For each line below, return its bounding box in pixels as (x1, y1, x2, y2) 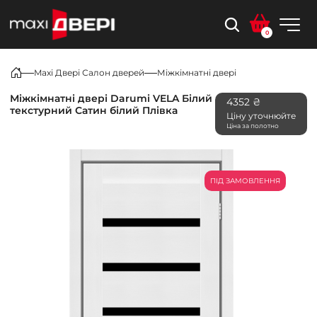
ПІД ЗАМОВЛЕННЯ (210, 176, 280, 185)
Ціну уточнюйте (226, 110, 296, 121)
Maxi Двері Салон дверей (34, 67, 144, 78)
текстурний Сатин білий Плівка (10, 104, 178, 117)
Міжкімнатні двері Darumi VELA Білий (10, 92, 212, 105)
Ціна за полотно (226, 122, 279, 129)
